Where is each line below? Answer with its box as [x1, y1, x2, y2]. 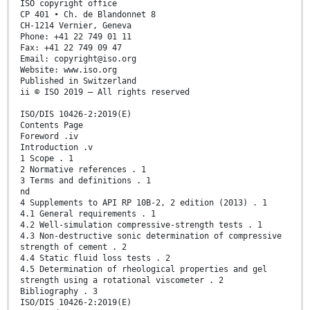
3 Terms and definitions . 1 [20, 176, 151, 186]
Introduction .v [20, 143, 93, 153]
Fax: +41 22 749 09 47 [20, 43, 122, 53]
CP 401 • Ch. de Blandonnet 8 [20, 10, 156, 20]
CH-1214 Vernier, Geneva [20, 21, 131, 31]
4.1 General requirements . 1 [20, 209, 156, 219]
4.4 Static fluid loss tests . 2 [20, 253, 170, 264]
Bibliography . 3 [20, 286, 98, 297]
